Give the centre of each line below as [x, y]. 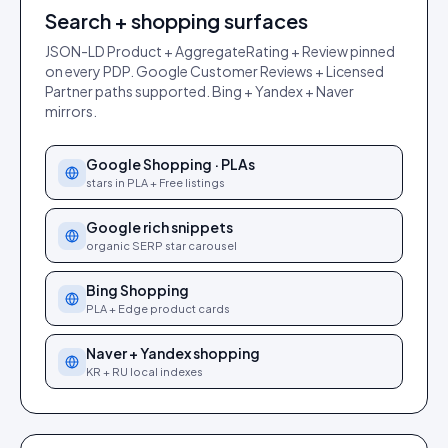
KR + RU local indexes [144, 371]
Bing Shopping [137, 290]
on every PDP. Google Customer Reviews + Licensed [214, 71]
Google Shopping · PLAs [170, 164]
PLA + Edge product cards [158, 308]
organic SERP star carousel [161, 245]
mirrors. [71, 111]
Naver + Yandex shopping [173, 353]
